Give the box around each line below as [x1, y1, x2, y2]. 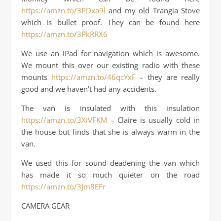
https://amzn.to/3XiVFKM [21, 115, 107, 125]
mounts [21, 72, 51, 82]
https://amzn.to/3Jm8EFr [21, 182, 106, 191]
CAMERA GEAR [21, 201, 70, 211]
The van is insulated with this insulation [21, 103, 200, 113]
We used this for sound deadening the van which [21, 158, 200, 168]
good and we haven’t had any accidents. [21, 84, 156, 94]
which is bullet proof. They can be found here [21, 17, 200, 27]
